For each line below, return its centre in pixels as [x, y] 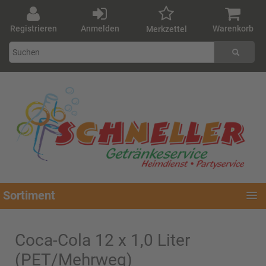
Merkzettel [166, 29]
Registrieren [33, 28]
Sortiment [29, 195]
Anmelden [100, 28]
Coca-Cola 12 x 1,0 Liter [102, 240]
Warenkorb [233, 28]
